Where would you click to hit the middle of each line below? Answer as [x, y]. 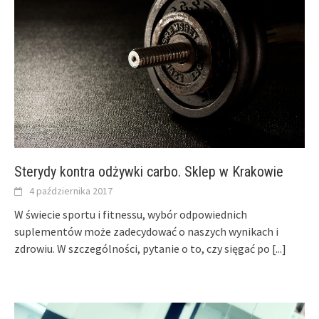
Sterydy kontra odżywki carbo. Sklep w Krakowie [149, 172]
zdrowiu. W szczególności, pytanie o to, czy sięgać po [143, 249]
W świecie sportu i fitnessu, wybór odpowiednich [131, 215]
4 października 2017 [71, 191]
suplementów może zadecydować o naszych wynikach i [146, 232]
